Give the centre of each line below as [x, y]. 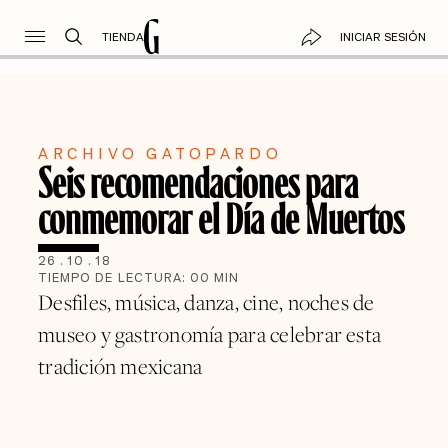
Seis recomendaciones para [198, 180]
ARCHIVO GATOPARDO [160, 153]
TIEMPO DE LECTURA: [114, 278]
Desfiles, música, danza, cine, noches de [206, 302]
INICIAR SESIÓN [382, 36]
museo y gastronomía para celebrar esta [210, 334]
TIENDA [122, 36]
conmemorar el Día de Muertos [221, 216]
